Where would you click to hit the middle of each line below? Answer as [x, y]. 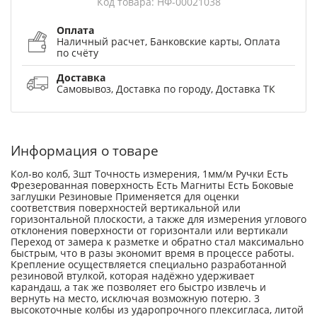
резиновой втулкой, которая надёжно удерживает [133, 275]
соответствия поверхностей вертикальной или [126, 207]
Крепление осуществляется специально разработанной [149, 264]
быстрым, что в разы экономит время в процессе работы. [152, 253]
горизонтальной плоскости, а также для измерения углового [158, 219]
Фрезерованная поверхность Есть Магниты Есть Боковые [152, 185]
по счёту [77, 52]
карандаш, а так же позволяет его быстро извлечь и [138, 287]
